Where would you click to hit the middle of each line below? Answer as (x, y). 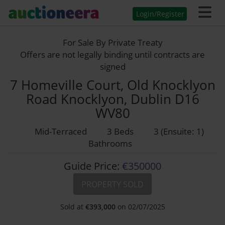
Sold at (73, 207)
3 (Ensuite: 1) (179, 131)
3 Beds (120, 131)
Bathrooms (110, 143)
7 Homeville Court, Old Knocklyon (113, 85)
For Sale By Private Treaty (113, 42)
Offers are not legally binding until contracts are (113, 54)
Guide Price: (92, 166)
